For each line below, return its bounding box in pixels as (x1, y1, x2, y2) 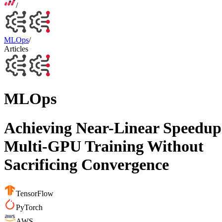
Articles (4, 45, 28, 54)
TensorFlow (16, 189, 54, 198)
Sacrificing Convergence (4, 155, 169, 173)
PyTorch (16, 203, 43, 212)
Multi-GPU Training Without (4, 137, 204, 155)
